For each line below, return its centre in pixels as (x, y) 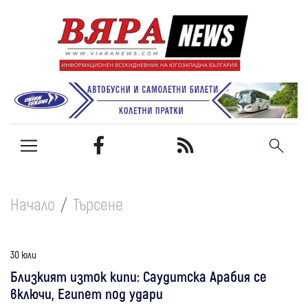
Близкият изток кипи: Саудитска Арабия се (139, 276)
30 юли (23, 254)
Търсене (98, 203)
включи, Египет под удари (87, 293)
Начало (33, 203)
